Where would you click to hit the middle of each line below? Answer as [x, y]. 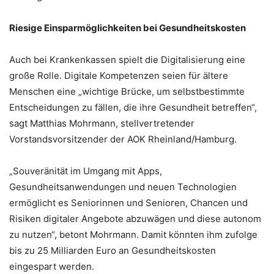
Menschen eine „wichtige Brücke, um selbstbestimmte [127, 91]
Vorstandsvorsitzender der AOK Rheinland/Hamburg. [123, 139]
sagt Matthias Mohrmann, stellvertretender [102, 123]
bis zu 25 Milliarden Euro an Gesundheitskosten [113, 250]
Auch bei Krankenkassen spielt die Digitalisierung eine [127, 59]
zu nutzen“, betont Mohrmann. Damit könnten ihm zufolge [133, 234]
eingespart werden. [52, 266]
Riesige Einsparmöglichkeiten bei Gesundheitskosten [128, 28]
